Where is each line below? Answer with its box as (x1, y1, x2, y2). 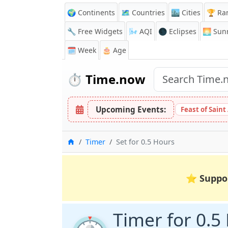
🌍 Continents (67, 8, 115, 17)
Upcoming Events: (96, 104, 166, 115)
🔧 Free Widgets (67, 26, 123, 36)
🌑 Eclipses (158, 26, 196, 36)
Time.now (82, 71, 146, 88)
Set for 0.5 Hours (116, 137, 175, 147)
